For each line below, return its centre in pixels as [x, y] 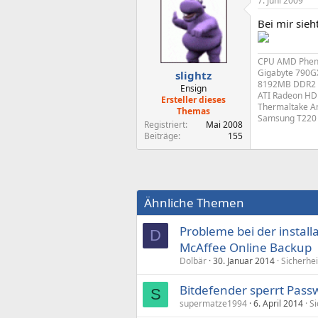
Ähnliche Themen [194, 203]
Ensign [193, 88]
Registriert [165, 125]
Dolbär [193, 261]
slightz [193, 75]
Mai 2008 [224, 125]
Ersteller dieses [193, 100]
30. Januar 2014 [244, 261]
